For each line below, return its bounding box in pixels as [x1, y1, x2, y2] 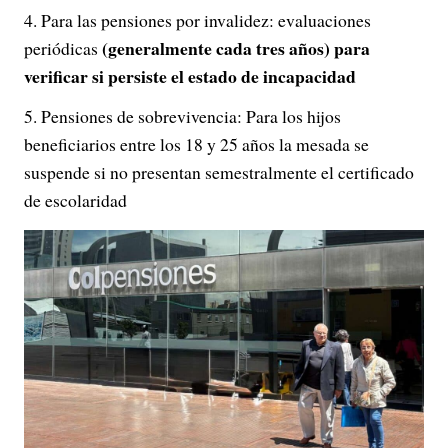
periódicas [24, 36, 102, 61]
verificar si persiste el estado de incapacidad [24, 63, 356, 90]
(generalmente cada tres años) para [102, 35, 370, 62]
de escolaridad [24, 188, 127, 213]
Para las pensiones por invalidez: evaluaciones [41, 8, 371, 33]
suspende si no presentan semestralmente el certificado [24, 160, 414, 185]
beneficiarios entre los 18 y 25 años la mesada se [24, 132, 369, 157]
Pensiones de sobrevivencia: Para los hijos [41, 104, 341, 129]
